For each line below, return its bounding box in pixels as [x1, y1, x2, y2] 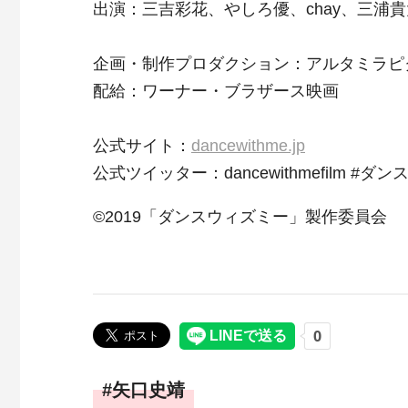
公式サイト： [93, 137, 191, 155]
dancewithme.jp [191, 137, 305, 155]
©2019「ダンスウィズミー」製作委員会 [93, 208, 387, 226]
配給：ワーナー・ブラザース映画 [93, 82, 339, 100]
